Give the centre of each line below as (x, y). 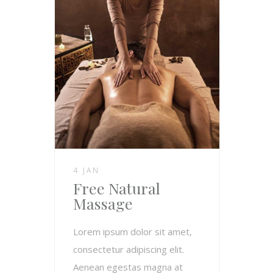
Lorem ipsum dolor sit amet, (133, 231)
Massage (103, 203)
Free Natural (117, 188)
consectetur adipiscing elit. (129, 249)
